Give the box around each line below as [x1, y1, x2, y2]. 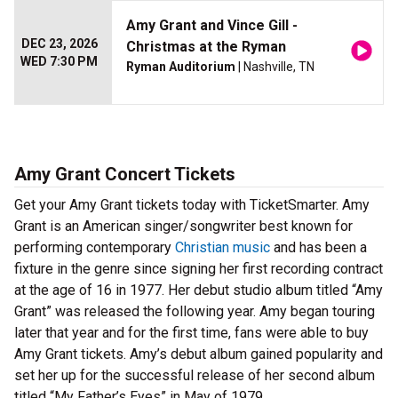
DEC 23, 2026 [21, 36, 98, 52]
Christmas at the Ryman [126, 38, 286, 56]
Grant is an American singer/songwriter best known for [14, 218, 353, 235]
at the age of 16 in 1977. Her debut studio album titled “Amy [14, 282, 383, 299]
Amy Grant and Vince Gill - [126, 17, 298, 35]
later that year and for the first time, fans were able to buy [14, 324, 369, 342]
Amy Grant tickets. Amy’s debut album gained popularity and [14, 346, 383, 363]
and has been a [270, 239, 367, 257]
